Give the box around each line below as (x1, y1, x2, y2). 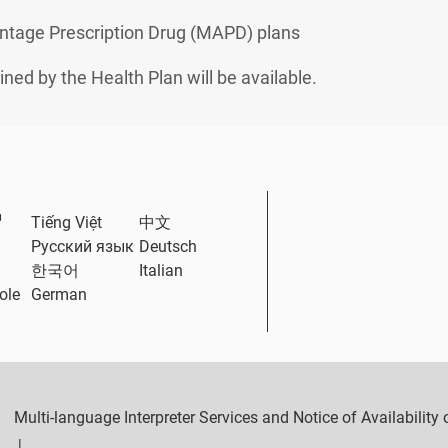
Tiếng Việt (31, 213, 103, 232)
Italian (138, 261, 183, 280)
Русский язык (31, 237, 135, 256)
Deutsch (138, 237, 197, 256)
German (31, 285, 88, 304)
